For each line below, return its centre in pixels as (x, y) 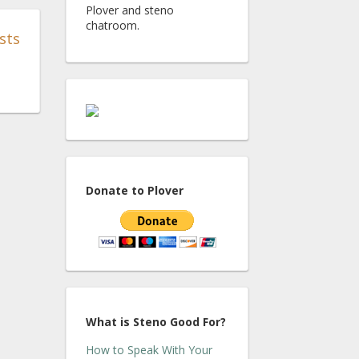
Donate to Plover (135, 191)
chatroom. (113, 25)
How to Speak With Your (149, 349)
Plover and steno (130, 10)
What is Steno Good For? (156, 321)
